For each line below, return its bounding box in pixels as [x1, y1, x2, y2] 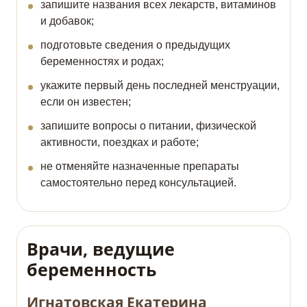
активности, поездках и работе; [40, 136, 199, 149]
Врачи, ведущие [27, 237, 175, 261]
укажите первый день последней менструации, [40, 79, 280, 92]
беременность [27, 258, 156, 282]
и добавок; [40, 15, 94, 27]
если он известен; [40, 96, 131, 108]
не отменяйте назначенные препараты [40, 160, 239, 173]
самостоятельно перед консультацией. [40, 177, 236, 189]
